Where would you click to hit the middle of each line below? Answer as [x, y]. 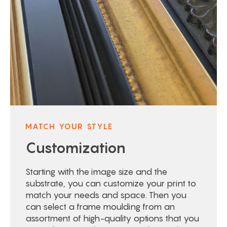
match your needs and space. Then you [106, 195]
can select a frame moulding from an [100, 207]
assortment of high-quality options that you [112, 218]
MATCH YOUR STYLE [69, 126]
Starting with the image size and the [96, 172]
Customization [75, 148]
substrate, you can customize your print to [111, 183]
